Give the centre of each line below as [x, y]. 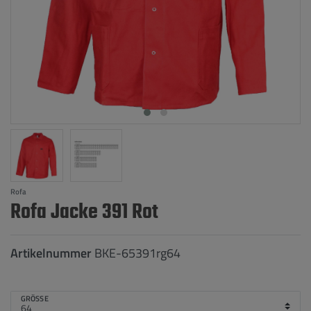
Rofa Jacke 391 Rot [84, 212]
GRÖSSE [33, 299]
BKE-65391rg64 [137, 253]
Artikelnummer [52, 253]
